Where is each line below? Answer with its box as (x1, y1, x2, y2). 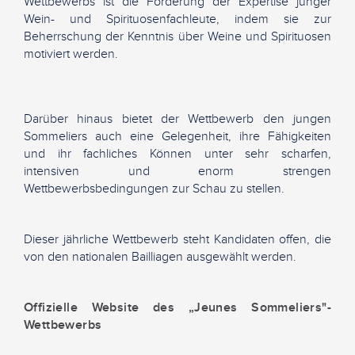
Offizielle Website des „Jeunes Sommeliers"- (24, 299, 331, 315)
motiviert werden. (24, 45, 118, 62)
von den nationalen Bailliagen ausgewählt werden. (24, 248, 296, 265)
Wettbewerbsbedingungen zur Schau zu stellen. (24, 180, 284, 197)
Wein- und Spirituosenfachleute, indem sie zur (24, 10, 331, 27)
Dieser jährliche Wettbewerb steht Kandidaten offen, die (24, 231, 331, 247)
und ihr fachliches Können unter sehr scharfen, (24, 145, 331, 162)
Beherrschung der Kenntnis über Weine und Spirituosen (24, 28, 331, 44)
